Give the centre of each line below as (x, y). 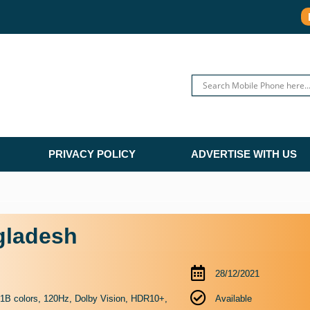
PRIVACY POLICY (92, 154)
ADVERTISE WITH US (244, 154)
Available (233, 299)
